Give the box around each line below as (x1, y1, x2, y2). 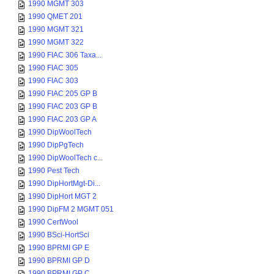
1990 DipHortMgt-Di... (28, 179, 100, 188)
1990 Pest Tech (28, 166, 80, 175)
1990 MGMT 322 (28, 38, 84, 46)
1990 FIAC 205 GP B (28, 89, 97, 98)
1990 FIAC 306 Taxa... (28, 51, 102, 59)
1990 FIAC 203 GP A (28, 115, 97, 124)
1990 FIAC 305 (28, 64, 78, 72)
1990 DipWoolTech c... (28, 154, 103, 162)
